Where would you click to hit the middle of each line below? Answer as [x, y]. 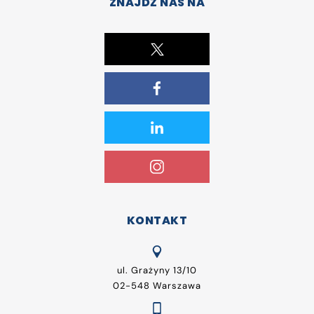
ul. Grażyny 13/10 [157, 270]
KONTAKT [157, 220]
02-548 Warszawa [157, 285]
